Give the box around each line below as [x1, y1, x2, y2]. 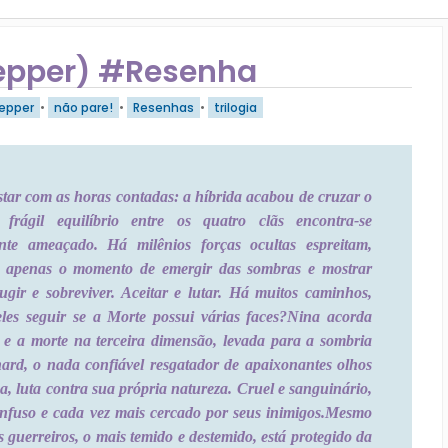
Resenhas [133, 99, 194, 116]
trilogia [214, 99, 257, 116]
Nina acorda [287, 307, 373, 325]
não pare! [54, 99, 113, 116]
